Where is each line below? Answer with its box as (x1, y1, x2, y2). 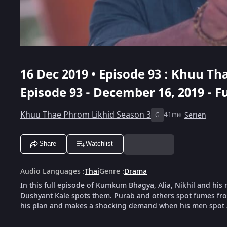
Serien (184, 109, 206, 121)
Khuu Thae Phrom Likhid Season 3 (20, 108, 151, 121)
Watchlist (86, 140, 113, 148)
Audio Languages (20, 166, 81, 177)
